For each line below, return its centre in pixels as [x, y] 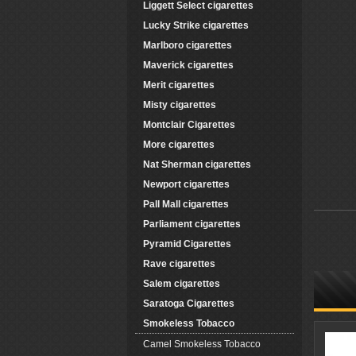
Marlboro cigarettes [188, 45]
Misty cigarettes [180, 105]
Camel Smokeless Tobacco [202, 344]
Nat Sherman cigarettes [197, 164]
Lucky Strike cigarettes [196, 25]
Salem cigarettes [182, 284]
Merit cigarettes [179, 85]
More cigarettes [179, 145]
